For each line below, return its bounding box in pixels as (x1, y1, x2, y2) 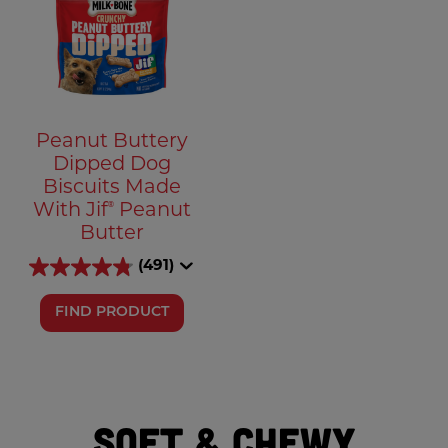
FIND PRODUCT (54, 304, 170, 320)
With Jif (33, 200, 108, 221)
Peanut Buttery (36, 131, 188, 152)
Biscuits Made (43, 177, 181, 198)
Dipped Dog (53, 154, 171, 175)
